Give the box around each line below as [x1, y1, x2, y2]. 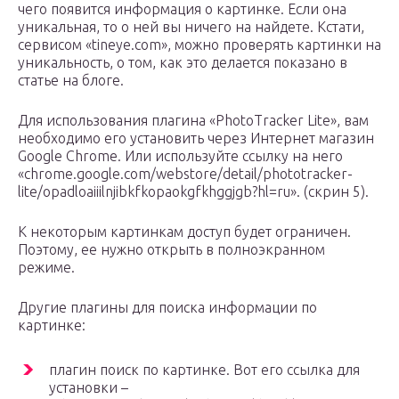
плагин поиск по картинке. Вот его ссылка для [49, 362, 360, 379]
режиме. [18, 259, 75, 276]
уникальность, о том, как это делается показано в [18, 54, 347, 71]
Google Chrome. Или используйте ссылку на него [18, 148, 343, 165]
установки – [49, 379, 128, 396]
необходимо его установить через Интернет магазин [18, 130, 374, 147]
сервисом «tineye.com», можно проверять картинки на [18, 37, 381, 53]
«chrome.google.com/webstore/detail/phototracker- [18, 166, 353, 183]
